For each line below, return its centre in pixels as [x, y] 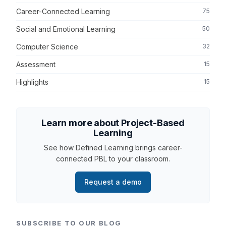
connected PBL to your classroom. [113, 158]
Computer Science [47, 46]
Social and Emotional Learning [66, 29]
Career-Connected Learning [63, 11]
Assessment [36, 64]
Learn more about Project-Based [113, 123]
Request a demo [113, 182]
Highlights [32, 82]
